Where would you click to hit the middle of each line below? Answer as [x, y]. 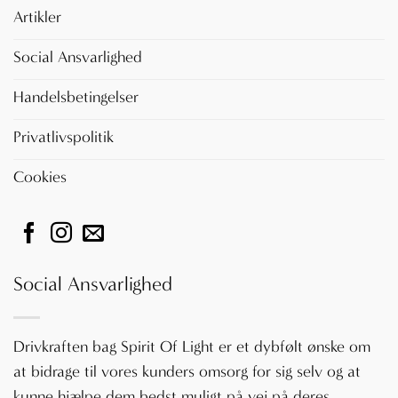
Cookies [40, 177]
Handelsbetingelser [76, 97]
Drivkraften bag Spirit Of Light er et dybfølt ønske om [192, 347]
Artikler [37, 17]
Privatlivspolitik [64, 137]
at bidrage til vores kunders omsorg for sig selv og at [187, 372]
